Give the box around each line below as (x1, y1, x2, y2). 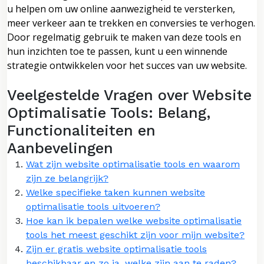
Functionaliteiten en (7, 121, 156, 139)
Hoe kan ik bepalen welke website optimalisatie (26, 214, 242, 226)
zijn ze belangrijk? (26, 172, 108, 184)
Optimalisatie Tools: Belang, (7, 104, 210, 121)
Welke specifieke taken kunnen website (26, 186, 205, 198)
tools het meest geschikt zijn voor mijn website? (26, 229, 245, 240)
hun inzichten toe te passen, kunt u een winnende (7, 44, 227, 58)
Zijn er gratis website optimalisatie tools (26, 243, 207, 255)
